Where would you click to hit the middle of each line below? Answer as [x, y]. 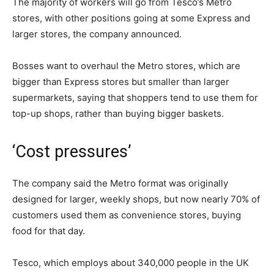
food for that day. [49, 231]
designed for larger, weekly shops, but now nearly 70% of [136, 199]
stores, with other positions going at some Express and [131, 18]
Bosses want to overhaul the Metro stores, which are [126, 66]
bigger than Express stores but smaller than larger [121, 82]
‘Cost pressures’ [72, 152]
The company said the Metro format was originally [120, 183]
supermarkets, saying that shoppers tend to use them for [135, 98]
